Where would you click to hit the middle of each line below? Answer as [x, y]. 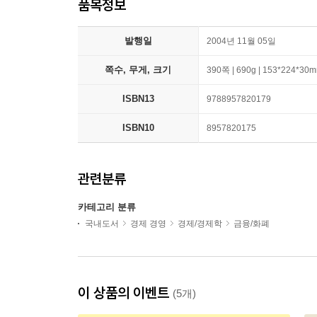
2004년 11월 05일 [241, 41]
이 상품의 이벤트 [125, 293]
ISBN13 [138, 99]
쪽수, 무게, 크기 [138, 70]
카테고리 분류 [107, 207]
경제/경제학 [200, 224]
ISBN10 [138, 128]
